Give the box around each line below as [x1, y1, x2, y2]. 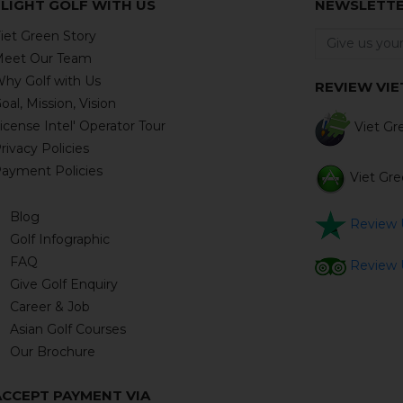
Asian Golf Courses [10, 320, 127, 337]
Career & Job [10, 298, 91, 315]
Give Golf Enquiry [10, 275, 119, 292]
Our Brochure [10, 343, 96, 360]
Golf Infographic [10, 230, 111, 247]
